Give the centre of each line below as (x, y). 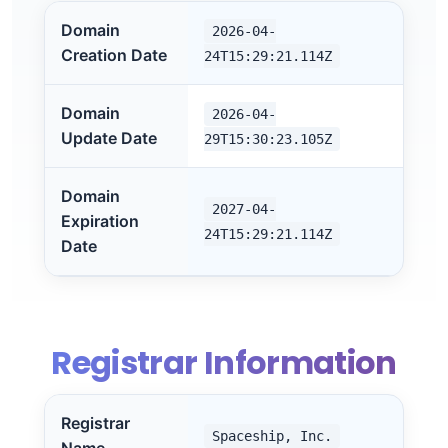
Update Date (109, 138)
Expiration (100, 221)
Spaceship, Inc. (272, 436)
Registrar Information (224, 362)
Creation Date (114, 55)
